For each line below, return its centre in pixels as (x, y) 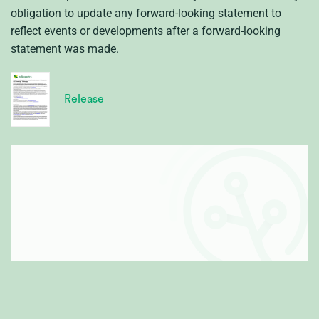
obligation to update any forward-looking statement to (146, 13)
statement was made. (65, 48)
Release (84, 99)
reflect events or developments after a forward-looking (146, 31)
